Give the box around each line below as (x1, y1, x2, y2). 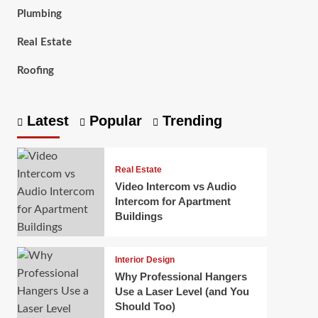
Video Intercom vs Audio (114, 180, 236, 192)
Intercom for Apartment (114, 194, 231, 207)
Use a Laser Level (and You (114, 285, 249, 298)
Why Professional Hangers (114, 270, 247, 283)
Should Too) (114, 300, 175, 313)
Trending (158, 113, 222, 129)
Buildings (114, 209, 163, 222)
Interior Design (114, 255, 175, 265)
